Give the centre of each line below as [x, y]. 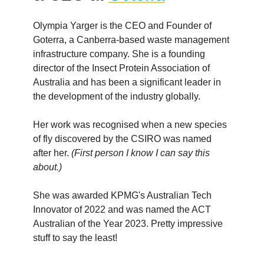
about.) [47, 167]
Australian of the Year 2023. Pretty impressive [128, 223]
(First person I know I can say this [141, 153]
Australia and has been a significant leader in [127, 82]
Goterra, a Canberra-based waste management [131, 39]
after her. [52, 153]
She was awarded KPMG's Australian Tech [122, 195]
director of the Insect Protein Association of [121, 68]
